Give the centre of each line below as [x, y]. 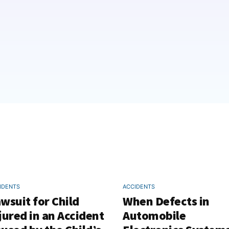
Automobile [154, 216]
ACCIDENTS [139, 187]
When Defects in [166, 201]
